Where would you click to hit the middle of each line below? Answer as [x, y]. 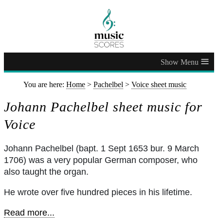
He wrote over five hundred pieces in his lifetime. [98, 192]
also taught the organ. [46, 172]
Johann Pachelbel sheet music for [103, 107]
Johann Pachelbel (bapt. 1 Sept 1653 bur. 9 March [101, 148]
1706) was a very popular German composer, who [101, 160]
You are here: [45, 84]
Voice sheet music [159, 84]
